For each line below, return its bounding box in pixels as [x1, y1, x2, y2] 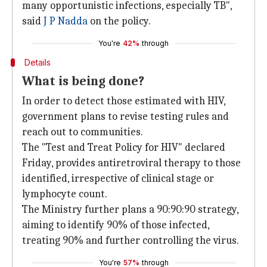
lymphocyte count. [22, 188, 107, 200]
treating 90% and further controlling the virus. [22, 234, 239, 247]
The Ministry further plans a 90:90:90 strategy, [22, 203, 238, 216]
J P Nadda [44, 15, 88, 27]
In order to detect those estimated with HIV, [22, 95, 225, 107]
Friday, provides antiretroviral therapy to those [22, 157, 241, 169]
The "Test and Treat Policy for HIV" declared [22, 141, 225, 154]
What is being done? [22, 73, 144, 89]
